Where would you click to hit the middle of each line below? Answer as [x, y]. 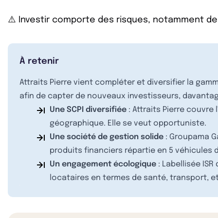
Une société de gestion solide [107, 137]
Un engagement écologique [103, 164]
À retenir [39, 61]
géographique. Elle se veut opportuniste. [128, 123]
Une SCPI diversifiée [88, 110]
